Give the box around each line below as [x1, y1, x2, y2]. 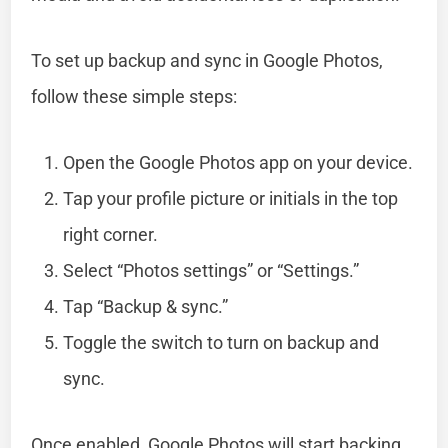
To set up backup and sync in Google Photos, [31, 49, 384, 71]
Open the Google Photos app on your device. [63, 151, 414, 173]
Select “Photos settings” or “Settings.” [63, 259, 360, 281]
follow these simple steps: [31, 85, 238, 107]
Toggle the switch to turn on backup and [63, 331, 380, 353]
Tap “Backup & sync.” [63, 295, 229, 317]
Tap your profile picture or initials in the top [63, 187, 399, 209]
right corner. [63, 223, 159, 245]
